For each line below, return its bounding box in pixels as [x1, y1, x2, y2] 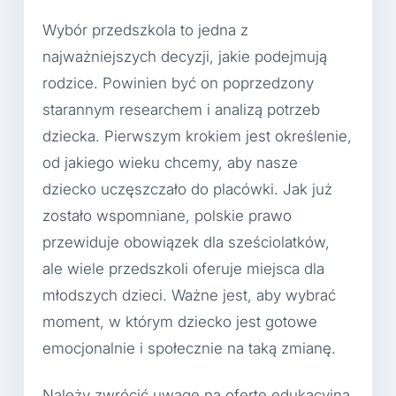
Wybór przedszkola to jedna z [42, 20, 248, 39]
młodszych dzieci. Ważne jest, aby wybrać [42, 286, 336, 304]
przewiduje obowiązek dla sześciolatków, [42, 232, 330, 251]
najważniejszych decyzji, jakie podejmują [42, 47, 327, 65]
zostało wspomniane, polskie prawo [42, 206, 292, 225]
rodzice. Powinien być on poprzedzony [42, 73, 314, 92]
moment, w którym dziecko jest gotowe [42, 312, 317, 331]
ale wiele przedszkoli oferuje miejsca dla [42, 259, 324, 278]
